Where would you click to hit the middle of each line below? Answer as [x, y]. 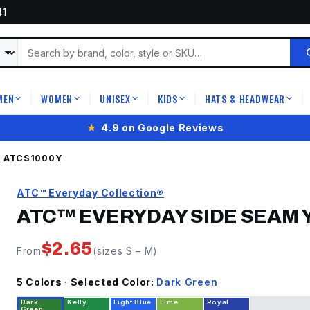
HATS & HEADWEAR [245, 98]
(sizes [109, 251]
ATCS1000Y [33, 158]
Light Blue [133, 302]
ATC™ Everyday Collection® [90, 193]
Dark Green [187, 282]
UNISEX [115, 98]
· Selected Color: [109, 282]
